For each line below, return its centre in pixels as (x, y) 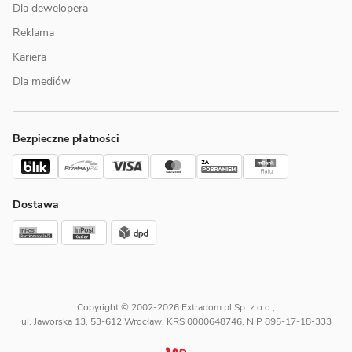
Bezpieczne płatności (66, 138)
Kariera (29, 57)
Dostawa (36, 204)
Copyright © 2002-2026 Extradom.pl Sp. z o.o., (176, 307)
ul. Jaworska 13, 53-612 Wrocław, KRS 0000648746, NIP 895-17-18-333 (176, 321)
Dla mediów (42, 81)
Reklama (33, 32)
